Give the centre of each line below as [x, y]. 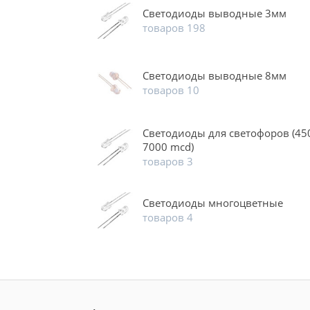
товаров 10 [171, 90]
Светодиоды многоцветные [212, 203]
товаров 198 [174, 28]
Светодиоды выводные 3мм [214, 13]
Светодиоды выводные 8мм [214, 76]
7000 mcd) [168, 147]
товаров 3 [167, 162]
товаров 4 [167, 218]
